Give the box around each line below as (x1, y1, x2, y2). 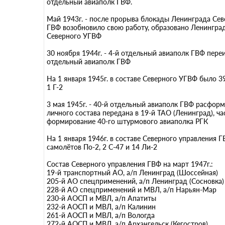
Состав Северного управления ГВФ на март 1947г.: (47, 160, 213, 168)
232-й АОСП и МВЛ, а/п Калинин (47, 202, 156, 211)
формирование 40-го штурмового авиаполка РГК (47, 117, 208, 126)
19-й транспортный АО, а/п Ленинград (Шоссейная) (47, 168, 218, 177)
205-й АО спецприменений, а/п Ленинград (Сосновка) (47, 177, 224, 185)
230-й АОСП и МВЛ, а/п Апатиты (47, 194, 156, 202)
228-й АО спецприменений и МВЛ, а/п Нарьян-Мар (47, 185, 216, 194)
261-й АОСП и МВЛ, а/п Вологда (47, 211, 155, 219)
